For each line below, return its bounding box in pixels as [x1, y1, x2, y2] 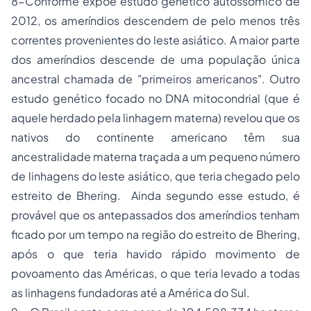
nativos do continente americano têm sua [11, 130, 300, 144]
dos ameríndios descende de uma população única [11, 52, 300, 67]
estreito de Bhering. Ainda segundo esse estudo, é [11, 188, 300, 203]
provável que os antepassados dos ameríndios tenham [11, 208, 300, 222]
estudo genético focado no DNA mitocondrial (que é [11, 91, 300, 106]
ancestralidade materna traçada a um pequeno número [11, 149, 300, 164]
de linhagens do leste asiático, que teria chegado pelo [11, 169, 300, 183]
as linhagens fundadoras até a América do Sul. [11, 285, 250, 300]
